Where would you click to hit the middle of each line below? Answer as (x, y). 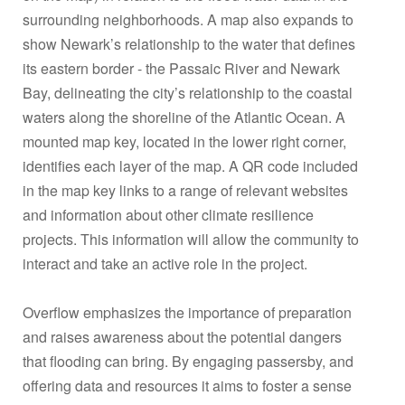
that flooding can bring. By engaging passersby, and (188, 361)
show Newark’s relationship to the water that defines (189, 43)
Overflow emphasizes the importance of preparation (187, 312)
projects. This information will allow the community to (191, 239)
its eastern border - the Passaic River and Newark (181, 68)
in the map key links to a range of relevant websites (185, 190)
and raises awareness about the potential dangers (182, 336)
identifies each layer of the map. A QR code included (190, 165)
